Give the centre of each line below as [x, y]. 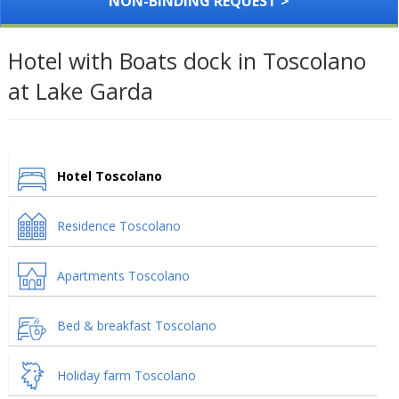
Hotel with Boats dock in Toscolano [187, 61]
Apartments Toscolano [123, 276]
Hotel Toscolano [109, 176]
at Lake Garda [80, 91]
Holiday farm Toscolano [126, 375]
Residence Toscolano [118, 226]
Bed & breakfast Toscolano [136, 326]
